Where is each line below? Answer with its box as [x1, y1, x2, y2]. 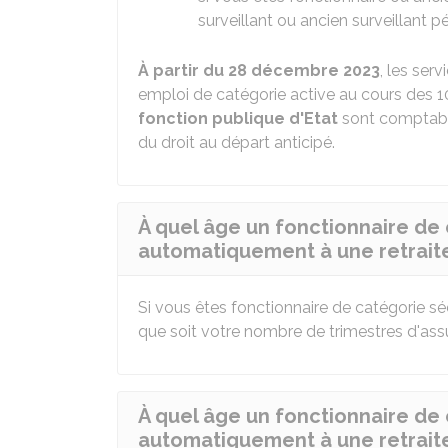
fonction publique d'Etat [138, 109, 338, 128]
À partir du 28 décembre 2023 [138, 61, 380, 80]
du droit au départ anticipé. [138, 133, 335, 152]
